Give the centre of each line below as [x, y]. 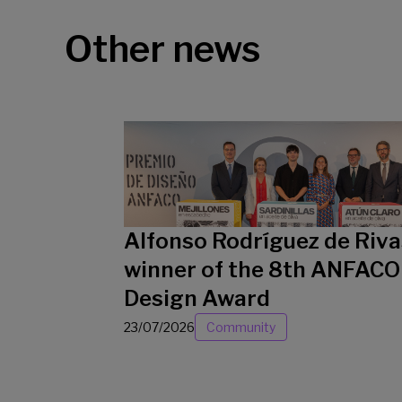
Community [241, 327]
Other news [162, 49]
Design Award [197, 298]
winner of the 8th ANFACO [262, 269]
